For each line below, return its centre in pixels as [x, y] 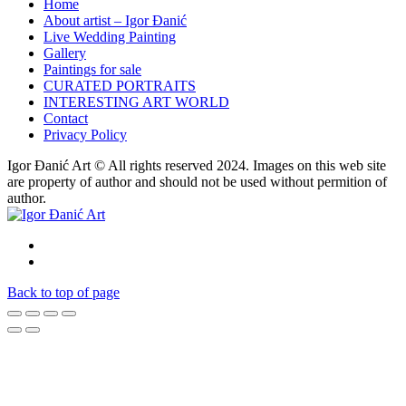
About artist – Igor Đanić [115, 20]
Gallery [65, 53]
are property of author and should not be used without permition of [197, 181]
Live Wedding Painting [110, 36]
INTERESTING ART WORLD [136, 101]
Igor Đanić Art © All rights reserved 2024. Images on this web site [197, 165]
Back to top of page [63, 292]
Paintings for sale [92, 69]
